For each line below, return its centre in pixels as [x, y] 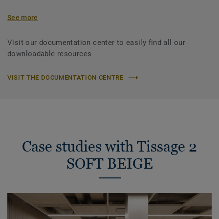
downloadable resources [50, 54]
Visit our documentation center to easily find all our [97, 43]
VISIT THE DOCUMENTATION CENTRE [66, 78]
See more [23, 18]
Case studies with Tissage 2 [109, 147]
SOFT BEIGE [109, 164]
